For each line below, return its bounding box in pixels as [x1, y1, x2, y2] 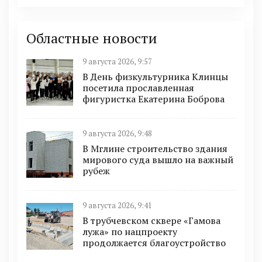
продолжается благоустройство [82, 236, 226, 249]
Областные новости [26, 28, 157, 47]
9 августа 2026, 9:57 [82, 56, 152, 67]
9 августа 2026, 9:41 [82, 200, 152, 211]
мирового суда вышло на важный [82, 153, 233, 166]
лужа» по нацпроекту [82, 225, 177, 238]
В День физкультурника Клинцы [82, 70, 228, 83]
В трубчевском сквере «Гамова [82, 213, 220, 227]
